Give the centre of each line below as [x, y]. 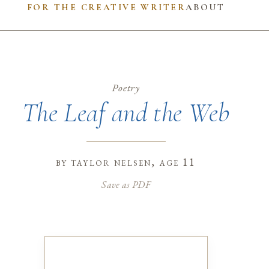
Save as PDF [126, 184]
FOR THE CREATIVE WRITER [106, 7]
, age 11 [174, 162]
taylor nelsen [111, 162]
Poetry [126, 88]
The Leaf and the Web [126, 113]
